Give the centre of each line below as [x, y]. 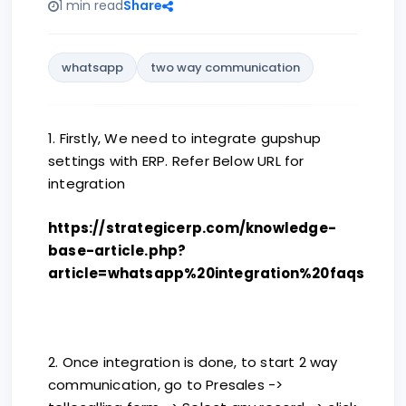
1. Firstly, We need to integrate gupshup [184, 138]
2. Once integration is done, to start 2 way [193, 362]
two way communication [225, 68]
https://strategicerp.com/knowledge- [193, 228]
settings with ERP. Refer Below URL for [176, 161]
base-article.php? [117, 251]
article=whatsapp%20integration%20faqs [207, 273]
